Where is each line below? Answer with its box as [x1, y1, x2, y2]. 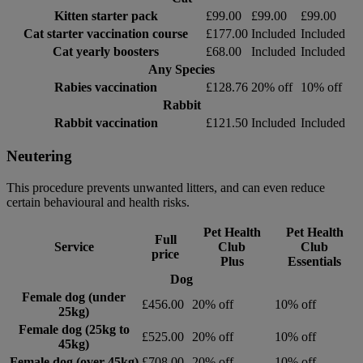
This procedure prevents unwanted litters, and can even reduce [6, 181, 325, 195]
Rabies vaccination [54, 79, 157, 94]
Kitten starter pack [53, 8, 158, 23]
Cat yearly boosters [53, 44, 159, 58]
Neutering [6, 147, 72, 165]
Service [53, 240, 94, 254]
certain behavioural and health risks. [6, 195, 190, 210]
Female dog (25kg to [18, 322, 130, 337]
